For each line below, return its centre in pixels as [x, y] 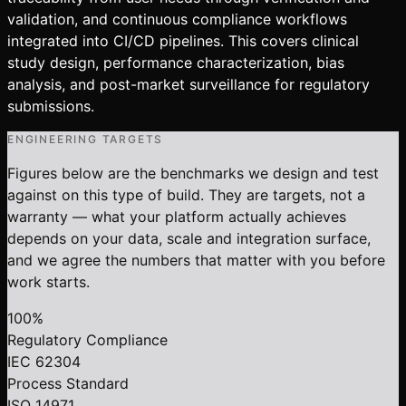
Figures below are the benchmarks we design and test [193, 173]
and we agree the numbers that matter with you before [196, 260]
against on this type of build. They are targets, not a [186, 194]
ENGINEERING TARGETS [86, 139]
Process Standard [68, 383]
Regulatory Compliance [87, 339]
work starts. [48, 281]
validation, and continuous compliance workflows [177, 19]
